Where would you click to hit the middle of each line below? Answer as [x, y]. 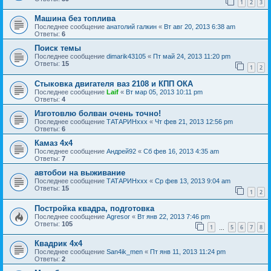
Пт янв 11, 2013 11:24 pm [188, 252]
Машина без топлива [75, 19]
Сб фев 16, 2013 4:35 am [181, 152]
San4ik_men [125, 252]
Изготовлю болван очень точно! [98, 114]
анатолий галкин [132, 27]
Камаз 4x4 [54, 143]
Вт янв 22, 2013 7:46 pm [174, 216]
